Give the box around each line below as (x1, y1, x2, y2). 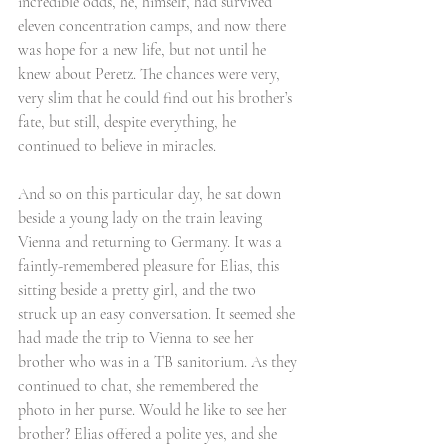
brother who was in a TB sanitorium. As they (18, 352, 301, 372)
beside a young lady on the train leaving (18, 208, 266, 228)
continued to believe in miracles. (18, 136, 220, 156)
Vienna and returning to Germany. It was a (18, 232, 286, 252)
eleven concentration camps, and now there (18, 16, 290, 36)
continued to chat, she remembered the (18, 376, 262, 396)
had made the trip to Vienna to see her (18, 328, 258, 348)
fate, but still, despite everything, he (18, 112, 240, 132)
